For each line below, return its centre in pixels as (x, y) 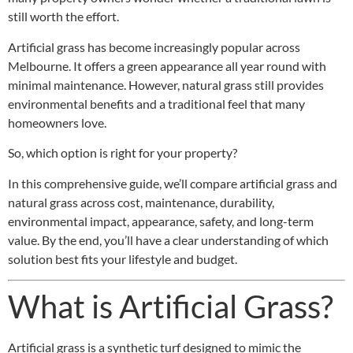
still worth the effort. (63, 17)
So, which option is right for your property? (123, 153)
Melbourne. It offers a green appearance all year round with (167, 65)
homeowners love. (57, 122)
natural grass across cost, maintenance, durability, (141, 202)
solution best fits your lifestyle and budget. (123, 258)
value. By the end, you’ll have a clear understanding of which (168, 240)
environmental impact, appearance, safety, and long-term (161, 221)
